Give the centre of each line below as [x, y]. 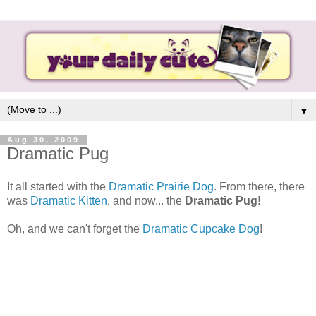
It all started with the [58, 187]
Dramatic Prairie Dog [161, 187]
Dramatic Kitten [69, 201]
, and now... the [146, 201]
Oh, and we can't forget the [75, 229]
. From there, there [259, 187]
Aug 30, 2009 [43, 139]
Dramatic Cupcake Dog [201, 229]
